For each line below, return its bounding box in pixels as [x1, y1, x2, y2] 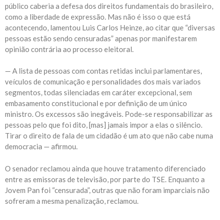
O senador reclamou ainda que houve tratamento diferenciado [5, 164, 206, 173]
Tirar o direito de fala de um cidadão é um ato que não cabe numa [5, 131, 213, 140]
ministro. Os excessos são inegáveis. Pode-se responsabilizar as [5, 110, 213, 119]
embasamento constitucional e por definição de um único [5, 99, 187, 108]
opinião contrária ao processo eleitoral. [5, 44, 134, 54]
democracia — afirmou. [5, 142, 78, 151]
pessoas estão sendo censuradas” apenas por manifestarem [5, 33, 197, 43]
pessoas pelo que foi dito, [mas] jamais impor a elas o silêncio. [5, 120, 202, 130]
